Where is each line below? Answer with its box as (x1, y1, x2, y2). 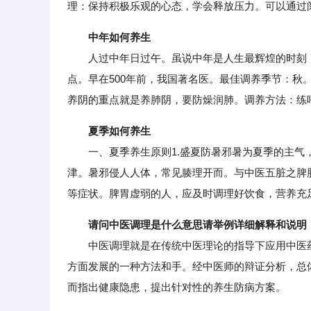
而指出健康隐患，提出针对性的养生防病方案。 (67, 281, 286, 293)
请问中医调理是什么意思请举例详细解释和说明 (88, 219, 307, 230)
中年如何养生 (88, 31, 151, 43)
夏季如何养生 (88, 125, 151, 137)
